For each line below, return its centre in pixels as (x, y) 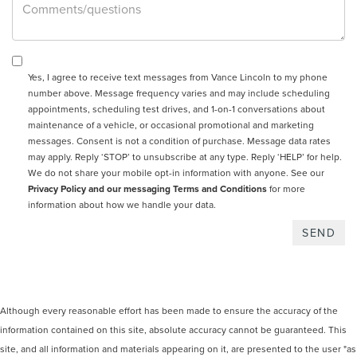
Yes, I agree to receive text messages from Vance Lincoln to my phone (178, 77)
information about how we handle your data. (122, 205)
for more (286, 189)
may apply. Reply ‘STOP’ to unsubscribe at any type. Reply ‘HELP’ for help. (185, 157)
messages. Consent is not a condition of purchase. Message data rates (179, 141)
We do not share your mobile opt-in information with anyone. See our (176, 173)
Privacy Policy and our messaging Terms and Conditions (147, 189)
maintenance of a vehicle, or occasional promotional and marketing (171, 125)
